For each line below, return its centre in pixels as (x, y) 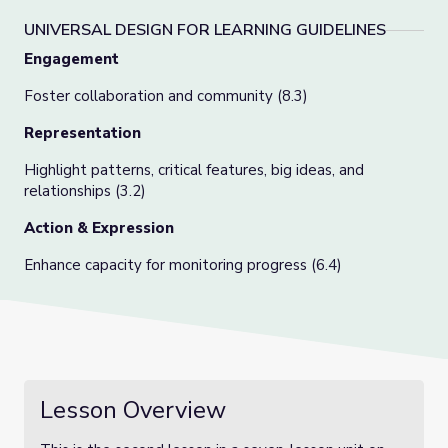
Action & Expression (99, 228)
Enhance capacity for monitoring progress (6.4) (183, 265)
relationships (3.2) (85, 191)
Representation (84, 133)
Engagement (71, 59)
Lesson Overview (133, 410)
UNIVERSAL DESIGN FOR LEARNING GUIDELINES (205, 30)
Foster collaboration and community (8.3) (166, 96)
